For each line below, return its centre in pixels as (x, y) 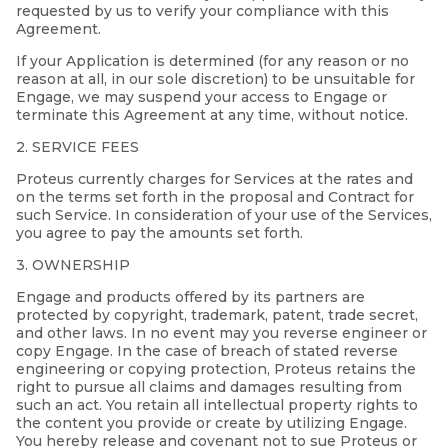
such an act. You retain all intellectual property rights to (217, 405)
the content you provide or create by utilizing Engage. (211, 423)
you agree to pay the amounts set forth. (159, 233)
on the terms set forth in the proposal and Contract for (215, 197)
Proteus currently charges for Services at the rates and (214, 179)
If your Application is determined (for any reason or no (212, 61)
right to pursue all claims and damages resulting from (209, 387)
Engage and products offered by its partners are (190, 297)
